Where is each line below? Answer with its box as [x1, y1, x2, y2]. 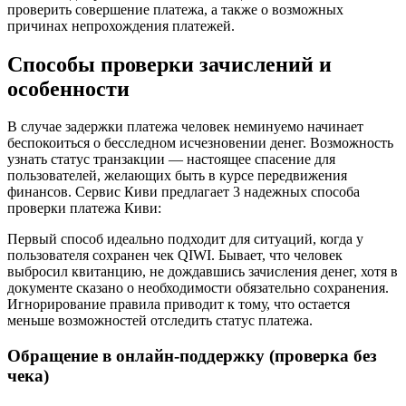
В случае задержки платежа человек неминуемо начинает [7, 119, 363, 135]
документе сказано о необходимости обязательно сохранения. [7, 280, 389, 296]
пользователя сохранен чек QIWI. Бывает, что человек [7, 247, 343, 264]
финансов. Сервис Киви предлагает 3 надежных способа [7, 184, 360, 200]
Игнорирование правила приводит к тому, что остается [7, 296, 350, 313]
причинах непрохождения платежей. [7, 17, 235, 34]
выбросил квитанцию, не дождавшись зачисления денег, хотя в [7, 264, 398, 280]
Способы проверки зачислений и [7, 52, 332, 76]
